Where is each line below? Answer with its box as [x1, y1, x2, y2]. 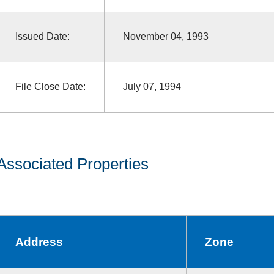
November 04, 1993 [122, 31, 209, 42]
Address [15, 235, 63, 248]
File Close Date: [15, 81, 86, 92]
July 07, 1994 [122, 81, 181, 92]
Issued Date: [15, 31, 70, 42]
